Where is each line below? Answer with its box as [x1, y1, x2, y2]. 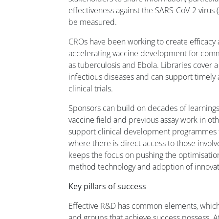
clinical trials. [68, 83, 113, 94]
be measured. [68, 17, 117, 28]
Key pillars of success [68, 181, 146, 192]
